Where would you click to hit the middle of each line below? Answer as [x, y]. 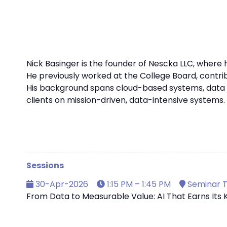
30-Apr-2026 [61, 184]
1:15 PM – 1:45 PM [139, 184]
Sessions [45, 165]
